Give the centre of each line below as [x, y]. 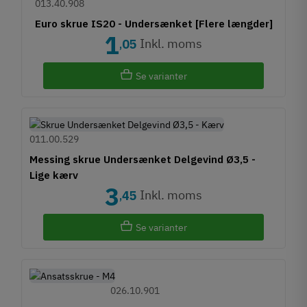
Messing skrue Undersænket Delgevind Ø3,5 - [143, 159]
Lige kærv [54, 174]
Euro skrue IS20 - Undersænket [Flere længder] [153, 23]
